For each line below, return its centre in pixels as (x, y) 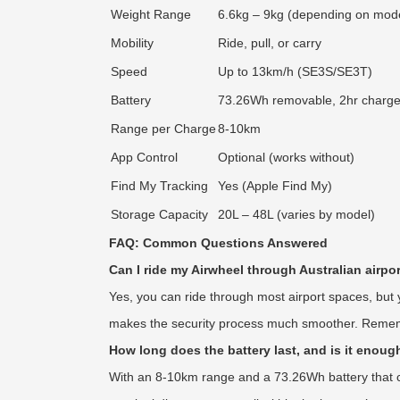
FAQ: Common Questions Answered (218, 243)
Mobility (132, 43)
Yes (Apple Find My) (275, 186)
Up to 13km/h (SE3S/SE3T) (295, 71)
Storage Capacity (159, 214)
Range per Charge (163, 129)
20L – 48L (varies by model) (296, 214)
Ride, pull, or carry (270, 43)
